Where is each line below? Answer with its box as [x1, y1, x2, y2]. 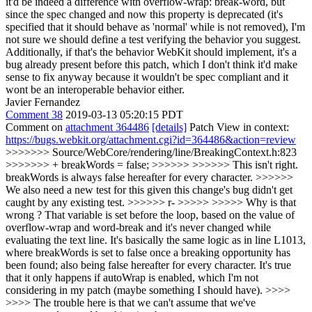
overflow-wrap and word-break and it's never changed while [6, 221, 271, 233]
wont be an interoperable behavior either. [6, 84, 185, 95]
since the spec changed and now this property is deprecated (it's [6, 8, 283, 20]
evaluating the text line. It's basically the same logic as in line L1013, [6, 234, 306, 246]
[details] [152, 121, 187, 133]
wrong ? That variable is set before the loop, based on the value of [6, 209, 295, 221]
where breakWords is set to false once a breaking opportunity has [6, 247, 290, 258]
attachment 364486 [65, 121, 149, 133]
